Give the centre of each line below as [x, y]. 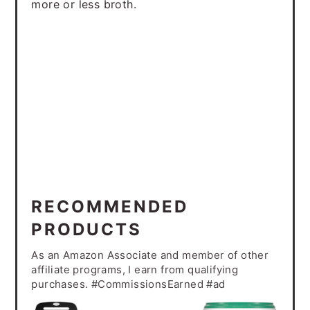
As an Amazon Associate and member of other [150, 255]
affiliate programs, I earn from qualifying [135, 270]
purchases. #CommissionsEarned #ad [128, 284]
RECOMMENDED [110, 207]
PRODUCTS [87, 229]
